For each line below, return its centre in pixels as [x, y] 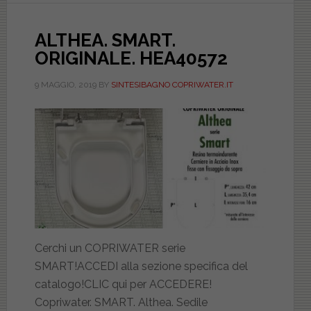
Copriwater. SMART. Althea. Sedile [121, 302]
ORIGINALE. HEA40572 [131, 59]
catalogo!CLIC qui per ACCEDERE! [123, 284]
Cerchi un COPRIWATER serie [110, 248]
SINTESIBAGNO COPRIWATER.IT [172, 85]
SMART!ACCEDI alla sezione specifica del [141, 266]
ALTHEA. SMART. [105, 41]
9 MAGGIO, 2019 [65, 85]
